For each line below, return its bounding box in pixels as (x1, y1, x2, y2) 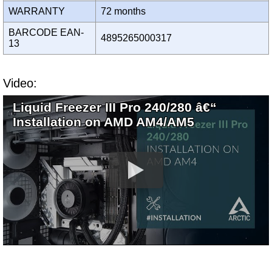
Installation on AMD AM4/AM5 (13, 115, 194, 129)
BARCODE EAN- (8, 27, 84, 38)
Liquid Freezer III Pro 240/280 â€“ (13, 100, 217, 115)
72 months (101, 6, 151, 17)
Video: (3, 76, 37, 90)
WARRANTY (8, 6, 70, 17)
